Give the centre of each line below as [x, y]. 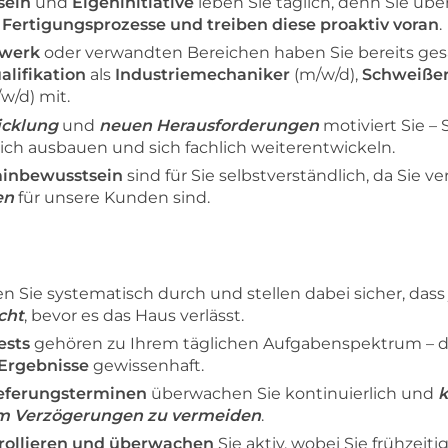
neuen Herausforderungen [209, 125]
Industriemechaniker [202, 75]
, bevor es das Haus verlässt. [134, 315]
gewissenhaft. [146, 365]
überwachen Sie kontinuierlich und [292, 393]
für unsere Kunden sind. [112, 197]
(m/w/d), [326, 75]
